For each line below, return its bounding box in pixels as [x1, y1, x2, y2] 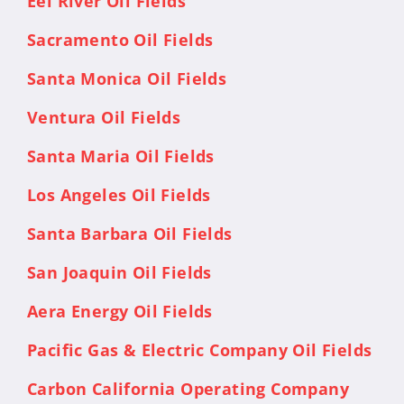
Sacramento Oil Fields [27, 28, 214, 50]
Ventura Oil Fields [27, 106, 181, 128]
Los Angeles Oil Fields [27, 183, 211, 206]
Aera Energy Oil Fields [27, 299, 213, 322]
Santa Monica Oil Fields [27, 67, 227, 89]
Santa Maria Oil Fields [27, 144, 215, 167]
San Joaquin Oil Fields [27, 261, 212, 283]
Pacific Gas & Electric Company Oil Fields [27, 338, 372, 361]
